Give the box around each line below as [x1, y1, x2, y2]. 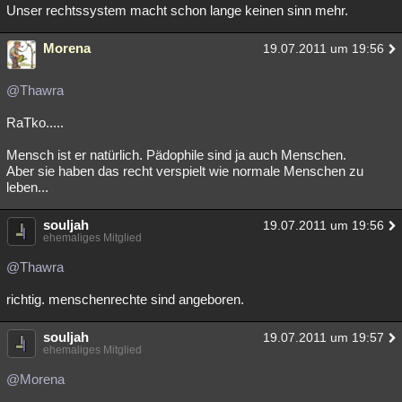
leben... [6, 179, 48, 195]
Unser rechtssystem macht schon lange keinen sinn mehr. [6, 3, 348, 18]
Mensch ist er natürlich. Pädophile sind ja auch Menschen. [6, 147, 346, 162]
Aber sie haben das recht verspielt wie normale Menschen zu [6, 163, 363, 179]
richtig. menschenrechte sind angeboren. [6, 292, 244, 307]
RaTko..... [6, 115, 64, 130]
